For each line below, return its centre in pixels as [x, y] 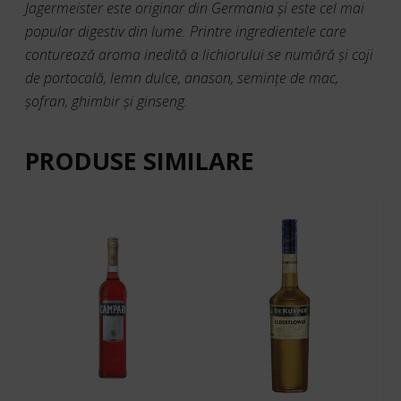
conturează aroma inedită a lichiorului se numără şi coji [200, 54]
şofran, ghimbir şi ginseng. [107, 101]
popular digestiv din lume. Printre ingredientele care [186, 31]
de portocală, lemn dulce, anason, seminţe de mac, [182, 77]
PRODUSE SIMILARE [140, 161]
